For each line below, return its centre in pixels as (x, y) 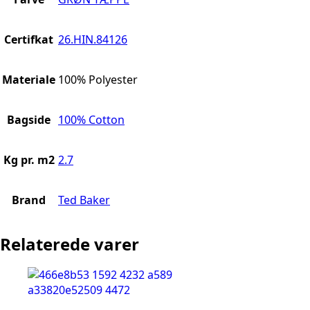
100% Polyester (98, 79)
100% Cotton (91, 119)
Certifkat (29, 39)
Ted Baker (84, 200)
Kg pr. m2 (29, 159)
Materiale (29, 79)
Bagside (29, 119)
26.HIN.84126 (93, 39)
